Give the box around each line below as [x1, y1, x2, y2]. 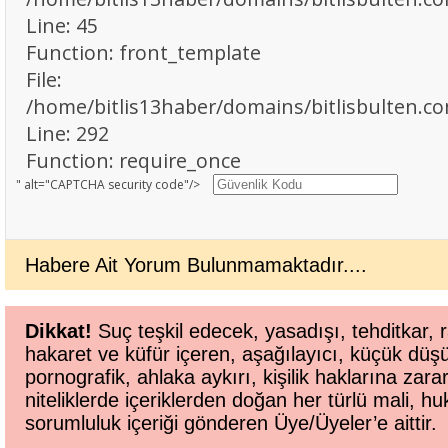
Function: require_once [26, 147, 241, 175]
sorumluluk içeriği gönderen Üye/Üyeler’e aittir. [25, 412, 437, 435]
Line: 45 [26, 12, 98, 40]
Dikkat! [25, 320, 92, 343]
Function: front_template [26, 39, 261, 67]
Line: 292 [26, 120, 109, 148]
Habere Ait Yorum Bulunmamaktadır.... [25, 254, 367, 277]
